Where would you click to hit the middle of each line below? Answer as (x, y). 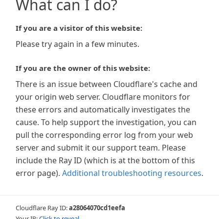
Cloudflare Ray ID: (42, 208)
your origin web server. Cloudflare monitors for (103, 97)
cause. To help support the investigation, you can (106, 122)
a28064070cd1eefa (97, 208)
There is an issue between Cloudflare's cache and (107, 84)
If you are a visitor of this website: (79, 28)
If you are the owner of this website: (83, 68)
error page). (38, 173)
